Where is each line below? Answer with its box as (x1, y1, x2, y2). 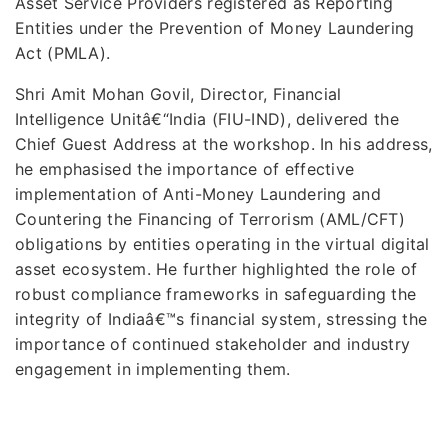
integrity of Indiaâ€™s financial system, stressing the (15, 308, 428, 329)
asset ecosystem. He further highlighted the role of (15, 258, 418, 279)
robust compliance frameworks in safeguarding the (15, 283, 417, 304)
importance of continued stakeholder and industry (15, 333, 411, 354)
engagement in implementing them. (15, 358, 291, 379)
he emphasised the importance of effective (15, 158, 355, 179)
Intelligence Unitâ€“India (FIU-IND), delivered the (15, 108, 399, 129)
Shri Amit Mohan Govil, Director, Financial (15, 83, 342, 104)
